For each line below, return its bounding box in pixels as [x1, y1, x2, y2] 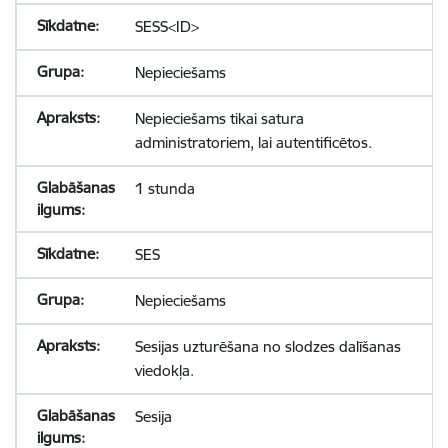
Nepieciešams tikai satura [134, 109, 304, 128]
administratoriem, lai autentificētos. [134, 133, 372, 152]
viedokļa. [134, 361, 194, 380]
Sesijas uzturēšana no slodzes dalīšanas [134, 337, 401, 356]
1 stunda [134, 179, 195, 198]
